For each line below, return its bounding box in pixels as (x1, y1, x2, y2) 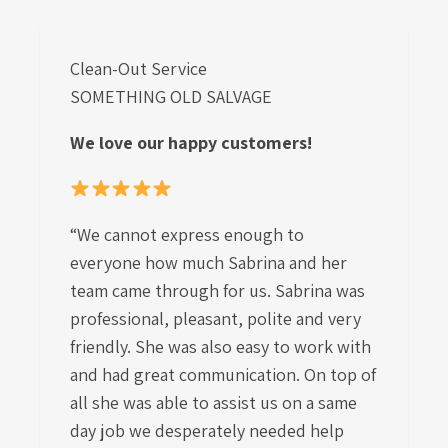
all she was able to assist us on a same (70, 391, 357, 414)
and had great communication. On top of (70, 363, 376, 386)
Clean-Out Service (70, 57, 207, 80)
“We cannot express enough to (70, 223, 304, 246)
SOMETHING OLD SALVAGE (70, 85, 272, 108)
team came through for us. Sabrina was (70, 279, 365, 302)
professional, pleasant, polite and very (70, 307, 361, 330)
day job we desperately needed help (70, 419, 344, 442)
